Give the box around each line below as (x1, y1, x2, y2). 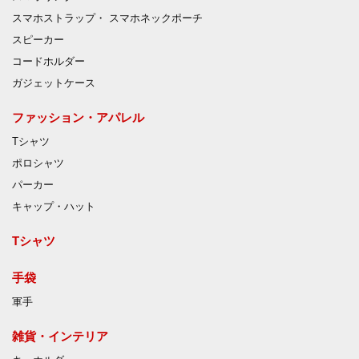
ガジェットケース (12, 77, 95, 89)
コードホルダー (12, 55, 85, 67)
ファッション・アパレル (12, 110, 144, 124)
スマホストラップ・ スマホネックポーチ (12, 12, 203, 24)
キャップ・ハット (12, 200, 95, 212)
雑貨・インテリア (12, 329, 108, 343)
